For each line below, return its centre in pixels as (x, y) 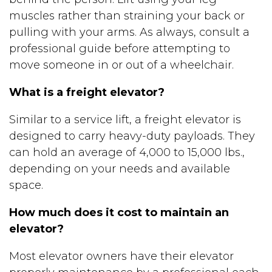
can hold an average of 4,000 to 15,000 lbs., (127, 152)
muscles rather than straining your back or (127, 16)
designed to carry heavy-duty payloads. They (132, 136)
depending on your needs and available (120, 169)
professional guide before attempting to (120, 49)
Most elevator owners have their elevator (121, 256)
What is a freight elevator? (87, 92)
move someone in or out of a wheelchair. (121, 65)
